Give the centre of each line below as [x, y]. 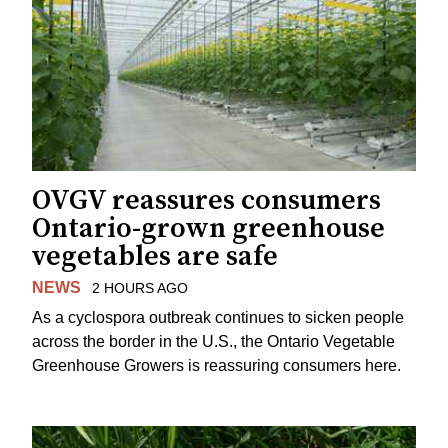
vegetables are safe [155, 256]
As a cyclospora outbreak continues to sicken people [218, 318]
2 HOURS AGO [139, 287]
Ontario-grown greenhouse [208, 228]
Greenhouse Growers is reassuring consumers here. [216, 366]
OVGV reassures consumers [206, 200]
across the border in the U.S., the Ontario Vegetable [213, 342]
